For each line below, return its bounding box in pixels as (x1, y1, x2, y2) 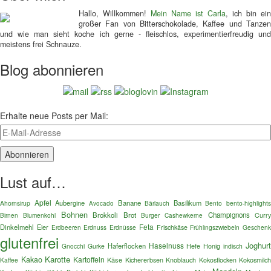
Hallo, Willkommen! (79, 8, 151, 19)
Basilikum (173, 197, 201, 207)
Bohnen (60, 208, 88, 220)
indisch (223, 241, 243, 250)
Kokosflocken (198, 255, 237, 264)
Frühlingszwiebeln (190, 222, 240, 232)
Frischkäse (156, 222, 188, 232)
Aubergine (55, 197, 85, 207)
